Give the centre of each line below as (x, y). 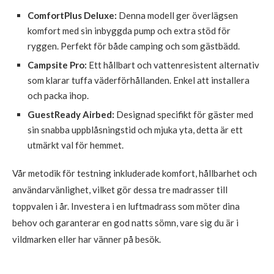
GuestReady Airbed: (71, 114)
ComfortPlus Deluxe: (72, 15)
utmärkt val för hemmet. (76, 145)
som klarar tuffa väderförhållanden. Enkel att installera (139, 80)
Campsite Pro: (57, 65)
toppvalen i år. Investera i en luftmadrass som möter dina (126, 206)
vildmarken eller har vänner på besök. (87, 239)
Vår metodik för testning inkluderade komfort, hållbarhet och (135, 173)
